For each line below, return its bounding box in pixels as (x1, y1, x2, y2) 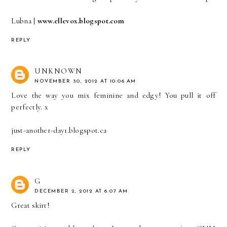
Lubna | (11, 16, 37, 25)
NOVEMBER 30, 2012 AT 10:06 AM (34, 79, 136, 85)
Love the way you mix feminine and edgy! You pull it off (11, 91, 216, 100)
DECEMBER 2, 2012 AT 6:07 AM (34, 188, 128, 195)
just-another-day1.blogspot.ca (11, 126, 107, 135)
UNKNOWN (34, 66, 83, 76)
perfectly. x (11, 102, 49, 112)
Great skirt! (11, 201, 50, 210)
